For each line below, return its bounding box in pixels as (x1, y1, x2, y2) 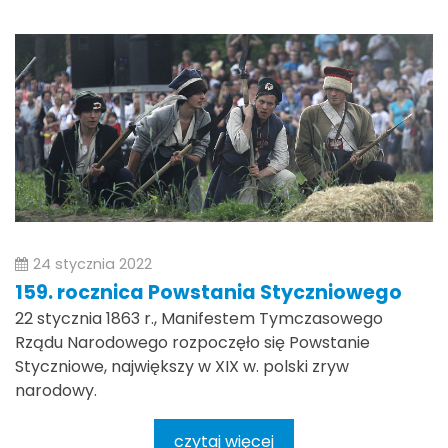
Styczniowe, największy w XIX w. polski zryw (15, 355, 349, 379)
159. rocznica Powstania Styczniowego (15, 279, 402, 307)
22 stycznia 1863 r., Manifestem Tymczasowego (15, 307, 383, 331)
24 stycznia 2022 (33, 253, 152, 274)
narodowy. (15, 379, 97, 403)
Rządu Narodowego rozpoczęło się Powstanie (15, 331, 370, 355)
